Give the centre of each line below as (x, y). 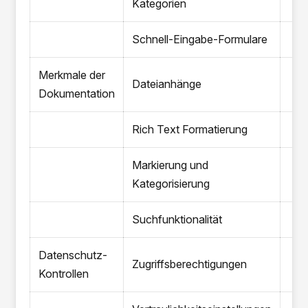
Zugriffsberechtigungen (190, 264)
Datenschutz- (73, 255)
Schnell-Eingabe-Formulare (200, 39)
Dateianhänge (167, 84)
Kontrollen (64, 274)
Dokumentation (77, 93)
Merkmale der (72, 75)
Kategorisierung (171, 184)
